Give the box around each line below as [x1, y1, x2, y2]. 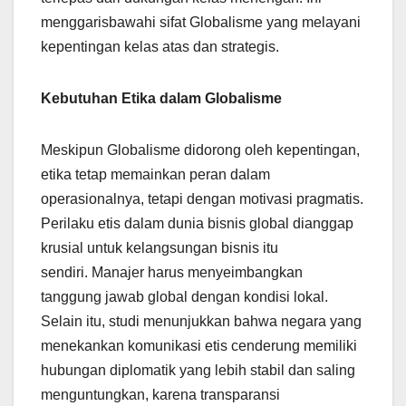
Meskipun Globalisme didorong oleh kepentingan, [41, 142, 360, 159]
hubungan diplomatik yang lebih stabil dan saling [41, 362, 355, 379]
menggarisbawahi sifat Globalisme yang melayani [41, 14, 361, 31]
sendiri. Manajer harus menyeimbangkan [41, 265, 303, 281]
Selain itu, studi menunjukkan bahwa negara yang [41, 314, 362, 330]
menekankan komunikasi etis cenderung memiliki [41, 338, 357, 354]
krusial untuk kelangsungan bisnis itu [41, 240, 278, 256]
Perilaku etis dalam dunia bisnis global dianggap [41, 216, 353, 232]
